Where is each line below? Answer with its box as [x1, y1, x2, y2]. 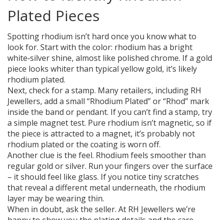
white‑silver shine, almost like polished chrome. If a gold [7, 53, 212, 64]
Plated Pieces [7, 5, 100, 26]
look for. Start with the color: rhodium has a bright [7, 42, 192, 53]
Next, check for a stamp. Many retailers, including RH [7, 85, 201, 96]
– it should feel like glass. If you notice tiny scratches [7, 171, 199, 183]
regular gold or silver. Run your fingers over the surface [7, 161, 213, 172]
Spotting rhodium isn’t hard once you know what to [7, 31, 196, 42]
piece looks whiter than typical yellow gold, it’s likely [7, 63, 197, 75]
